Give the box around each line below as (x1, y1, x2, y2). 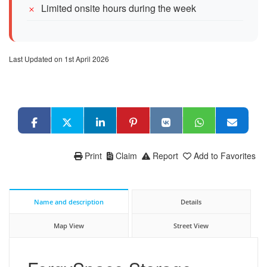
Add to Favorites (194, 149, 256, 162)
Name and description (33, 197, 104, 206)
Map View (53, 221, 84, 230)
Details (181, 197, 202, 206)
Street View (173, 221, 209, 230)
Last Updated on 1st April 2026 (9, 53, 109, 64)
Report (153, 149, 178, 162)
